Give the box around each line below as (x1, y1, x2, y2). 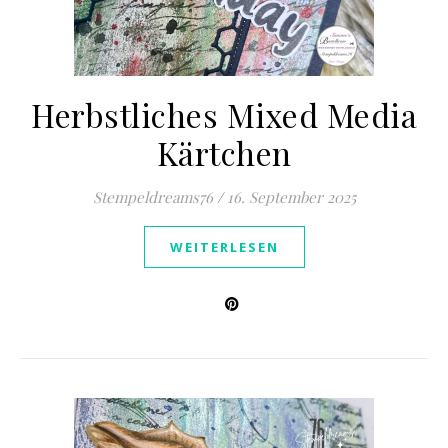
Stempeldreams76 (92, 187, 213, 207)
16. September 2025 (226, 187, 356, 207)
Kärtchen (156, 131, 292, 174)
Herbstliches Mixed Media (31, 93, 417, 136)
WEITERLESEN (169, 238, 279, 256)
